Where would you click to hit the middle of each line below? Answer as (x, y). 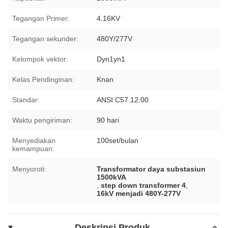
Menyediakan (34, 140)
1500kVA (112, 177)
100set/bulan (118, 140)
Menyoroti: (29, 169)
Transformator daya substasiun (151, 169)
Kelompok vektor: (40, 59)
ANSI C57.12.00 (123, 99)
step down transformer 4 (144, 185)
